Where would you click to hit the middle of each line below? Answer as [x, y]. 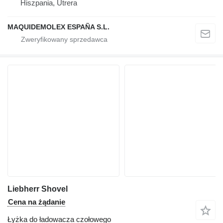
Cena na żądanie [37, 202]
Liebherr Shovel [38, 189]
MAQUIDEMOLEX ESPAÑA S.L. [58, 27]
